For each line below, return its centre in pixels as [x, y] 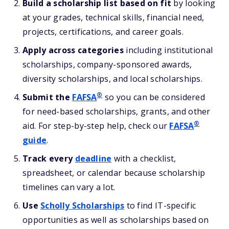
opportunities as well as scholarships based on [116, 220]
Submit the [48, 97]
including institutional [168, 50]
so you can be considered [154, 97]
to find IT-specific [160, 205]
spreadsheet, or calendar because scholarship [114, 173]
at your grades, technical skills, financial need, [113, 17]
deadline [93, 158]
